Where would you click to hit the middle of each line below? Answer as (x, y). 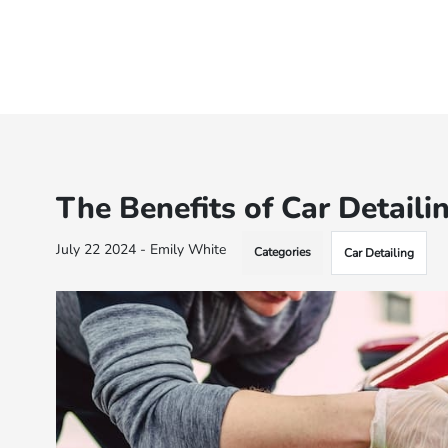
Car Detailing (379, 253)
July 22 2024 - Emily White (141, 249)
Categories (283, 252)
